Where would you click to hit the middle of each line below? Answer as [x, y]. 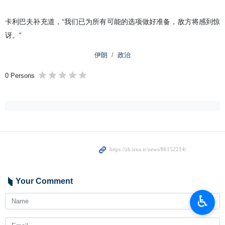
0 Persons [20, 76]
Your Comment [44, 181]
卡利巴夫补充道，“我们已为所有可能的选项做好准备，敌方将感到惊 [113, 22]
